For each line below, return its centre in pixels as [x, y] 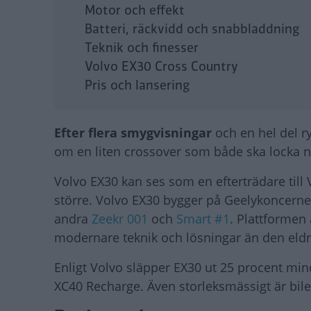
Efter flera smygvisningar [133, 133]
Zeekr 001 [120, 219]
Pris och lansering [137, 86]
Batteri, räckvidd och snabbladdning [192, 30]
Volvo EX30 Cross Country [161, 67]
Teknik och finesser [142, 48]
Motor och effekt [135, 11]
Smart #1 [203, 219]
